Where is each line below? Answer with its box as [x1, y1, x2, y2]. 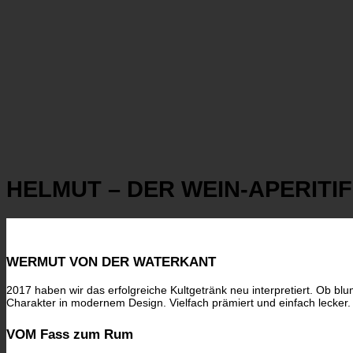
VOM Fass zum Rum [6, 326, 133, 343]
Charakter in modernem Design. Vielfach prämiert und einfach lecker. [6, 296, 351, 310]
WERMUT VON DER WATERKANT [6, 255, 216, 270]
